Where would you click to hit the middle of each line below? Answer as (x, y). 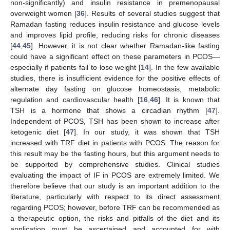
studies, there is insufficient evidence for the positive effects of (115, 78)
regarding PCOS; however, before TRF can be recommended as (115, 208)
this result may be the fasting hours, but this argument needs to (115, 154)
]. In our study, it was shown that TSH (147, 132)
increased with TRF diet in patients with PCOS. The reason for (115, 143)
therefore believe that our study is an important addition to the (115, 186)
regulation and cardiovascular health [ (75, 100)
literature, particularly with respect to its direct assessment (115, 197)
